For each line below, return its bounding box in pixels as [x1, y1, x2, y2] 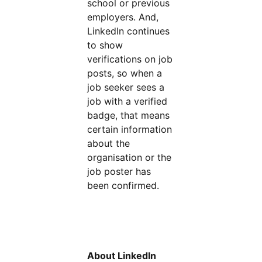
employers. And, [87, 11, 159, 23]
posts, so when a [87, 67, 163, 79]
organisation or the [87, 151, 172, 163]
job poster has [87, 166, 151, 177]
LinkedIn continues [87, 25, 170, 37]
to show [87, 39, 123, 51]
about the [87, 137, 130, 149]
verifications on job [87, 53, 173, 65]
